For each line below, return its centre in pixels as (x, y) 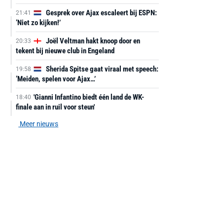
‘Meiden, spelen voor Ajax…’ (55, 79)
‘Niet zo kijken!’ (38, 23)
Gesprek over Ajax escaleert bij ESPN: (100, 13)
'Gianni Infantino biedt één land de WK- (89, 97)
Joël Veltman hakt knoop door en (92, 41)
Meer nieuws (38, 124)
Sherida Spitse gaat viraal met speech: (101, 69)
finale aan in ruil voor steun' (55, 107)
